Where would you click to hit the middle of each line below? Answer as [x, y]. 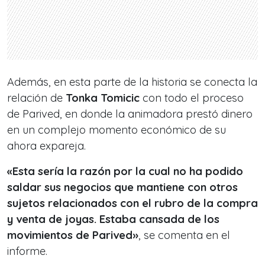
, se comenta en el [184, 235]
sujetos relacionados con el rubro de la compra [132, 203]
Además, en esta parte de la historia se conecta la [132, 82]
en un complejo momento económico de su [117, 130]
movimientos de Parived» [73, 235]
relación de [36, 98]
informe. [29, 251]
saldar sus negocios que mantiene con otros [122, 187]
